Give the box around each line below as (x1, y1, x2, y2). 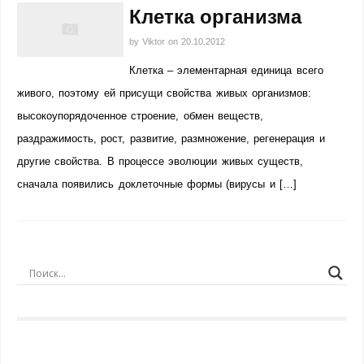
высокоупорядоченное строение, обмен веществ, (17, 110, 263, 122)
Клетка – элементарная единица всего (128, 64, 323, 76)
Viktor (141, 37, 168, 46)
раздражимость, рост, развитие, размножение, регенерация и (17, 132, 325, 145)
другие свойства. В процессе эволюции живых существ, (17, 155, 303, 167)
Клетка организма (128, 6, 301, 28)
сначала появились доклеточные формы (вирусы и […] (17, 178, 297, 190)
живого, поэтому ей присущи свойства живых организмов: (17, 87, 311, 99)
